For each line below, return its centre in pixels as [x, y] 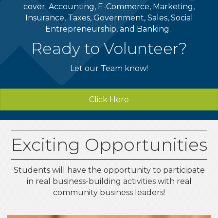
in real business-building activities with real [109, 181]
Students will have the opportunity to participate [109, 170]
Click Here [109, 99]
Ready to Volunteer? [109, 48]
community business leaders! [109, 192]
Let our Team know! [109, 68]
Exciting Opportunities [109, 144]
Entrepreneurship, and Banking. [109, 29]
